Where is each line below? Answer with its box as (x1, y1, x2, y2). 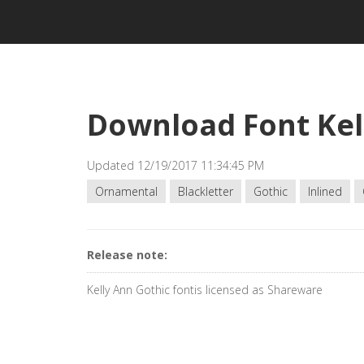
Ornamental (95, 184, 158, 199)
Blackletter (178, 184, 233, 199)
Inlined (308, 184, 342, 199)
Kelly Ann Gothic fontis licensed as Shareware (87, 282, 323, 297)
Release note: (87, 247, 167, 262)
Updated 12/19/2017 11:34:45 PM (87, 158, 264, 173)
